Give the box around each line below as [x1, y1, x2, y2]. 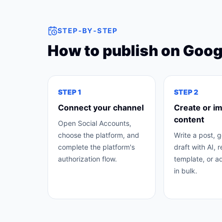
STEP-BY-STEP [57, 26, 118, 35]
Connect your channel [58, 103, 144, 112]
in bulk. [173, 166, 197, 175]
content [173, 114, 204, 124]
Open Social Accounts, [58, 119, 131, 127]
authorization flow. [58, 155, 117, 163]
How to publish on [48, 42, 183, 59]
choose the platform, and [58, 131, 139, 139]
